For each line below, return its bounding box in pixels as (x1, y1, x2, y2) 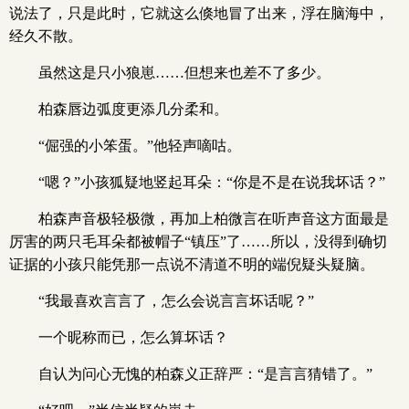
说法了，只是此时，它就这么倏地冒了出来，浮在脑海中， (9, 5, 389, 21)
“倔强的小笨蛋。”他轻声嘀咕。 (38, 138, 241, 153)
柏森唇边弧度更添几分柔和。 (38, 101, 228, 117)
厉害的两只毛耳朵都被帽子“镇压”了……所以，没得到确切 (9, 234, 387, 249)
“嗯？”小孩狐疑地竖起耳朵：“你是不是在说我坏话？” (38, 174, 385, 190)
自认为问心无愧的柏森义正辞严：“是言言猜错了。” (38, 366, 372, 382)
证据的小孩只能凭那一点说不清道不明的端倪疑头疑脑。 (9, 257, 374, 272)
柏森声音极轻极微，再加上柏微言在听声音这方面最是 (38, 211, 389, 226)
